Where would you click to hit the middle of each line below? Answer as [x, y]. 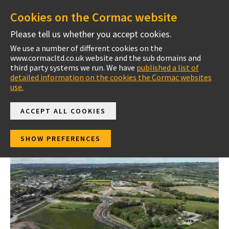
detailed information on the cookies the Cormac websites [111, 77]
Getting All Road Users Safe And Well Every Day [120, 60]
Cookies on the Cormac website [94, 17]
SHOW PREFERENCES [61, 139]
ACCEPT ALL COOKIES [63, 111]
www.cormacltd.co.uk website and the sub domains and [106, 58]
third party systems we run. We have [73, 67]
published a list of [168, 67]
